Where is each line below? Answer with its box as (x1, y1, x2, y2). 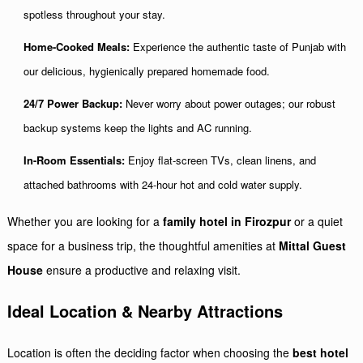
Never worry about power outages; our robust (122, 96, 336, 111)
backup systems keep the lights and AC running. (23, 120, 253, 135)
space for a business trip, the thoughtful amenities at (7, 237, 280, 254)
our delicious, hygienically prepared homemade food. (23, 63, 271, 79)
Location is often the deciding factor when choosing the (7, 344, 293, 361)
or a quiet (291, 213, 344, 229)
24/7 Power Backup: (23, 96, 123, 111)
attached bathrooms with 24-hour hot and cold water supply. (23, 177, 303, 192)
